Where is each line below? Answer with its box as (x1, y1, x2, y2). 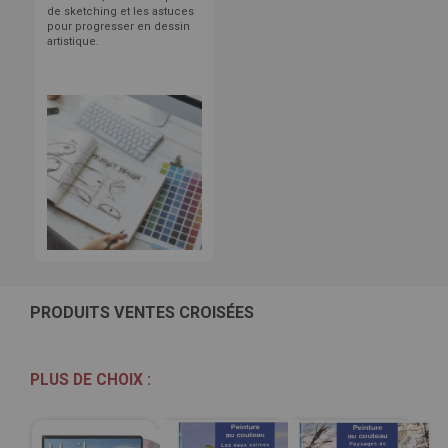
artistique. (47, 34, 99, 48)
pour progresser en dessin (47, 19, 190, 33)
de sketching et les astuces (47, 4, 194, 18)
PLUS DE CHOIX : (30, 369, 151, 389)
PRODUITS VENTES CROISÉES (30, 302, 254, 322)
